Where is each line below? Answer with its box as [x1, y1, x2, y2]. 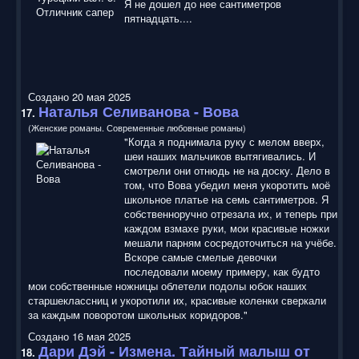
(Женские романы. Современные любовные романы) [28, 120, 246, 134]
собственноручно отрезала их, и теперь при [124, 205, 337, 221]
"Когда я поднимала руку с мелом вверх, [124, 133, 325, 149]
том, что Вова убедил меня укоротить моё [124, 176, 330, 192]
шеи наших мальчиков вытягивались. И [124, 147, 316, 163]
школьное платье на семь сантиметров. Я [124, 191, 329, 207]
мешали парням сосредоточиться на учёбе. [124, 234, 337, 250]
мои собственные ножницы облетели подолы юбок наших [28, 277, 307, 293]
